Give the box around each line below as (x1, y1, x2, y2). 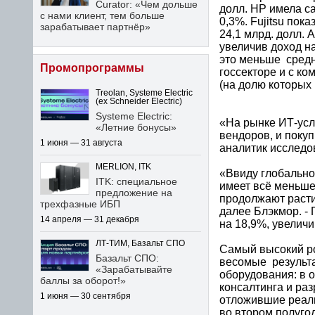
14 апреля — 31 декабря (40, 214, 139, 224)
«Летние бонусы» (96, 122, 176, 133)
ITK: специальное (96, 176, 177, 187)
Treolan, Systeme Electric (96, 89, 193, 97)
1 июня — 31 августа (40, 138, 122, 148)
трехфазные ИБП (40, 198, 120, 210)
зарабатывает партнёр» (40, 21, 150, 32)
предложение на (96, 187, 172, 198)
